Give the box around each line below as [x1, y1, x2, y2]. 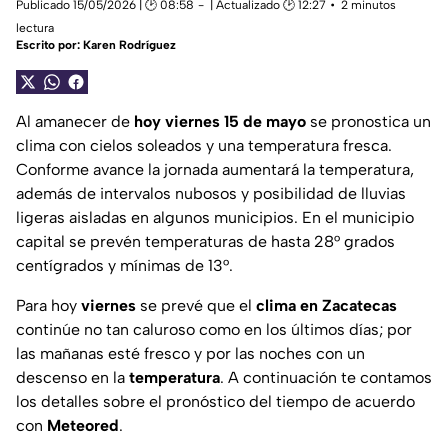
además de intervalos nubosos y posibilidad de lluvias [16, 184, 406, 204]
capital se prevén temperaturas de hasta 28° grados [16, 232, 395, 252]
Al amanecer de [16, 112, 134, 132]
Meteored [47, 416, 119, 436]
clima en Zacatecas [256, 296, 397, 316]
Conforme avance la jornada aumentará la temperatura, [16, 160, 414, 180]
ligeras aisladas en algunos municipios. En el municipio [16, 208, 414, 228]
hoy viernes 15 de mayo [134, 112, 310, 132]
